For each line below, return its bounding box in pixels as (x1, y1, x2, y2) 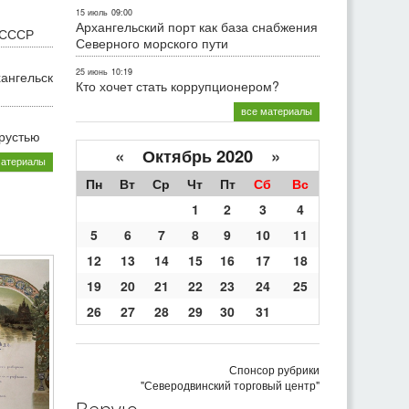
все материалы (241, 102, 312, 118)
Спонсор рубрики (229, 361, 320, 377)
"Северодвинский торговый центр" (141, 376, 320, 393)
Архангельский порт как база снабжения (76, 16, 318, 36)
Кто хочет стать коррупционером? (76, 76, 279, 95)
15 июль (76, 5, 108, 18)
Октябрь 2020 (124, 142, 271, 168)
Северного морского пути (76, 33, 228, 52)
